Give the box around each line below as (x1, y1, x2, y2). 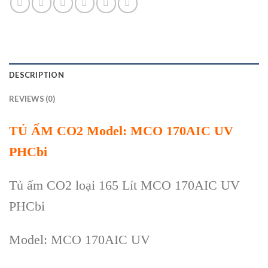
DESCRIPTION (9, 70, 64, 80)
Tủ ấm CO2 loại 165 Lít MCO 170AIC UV (9, 178, 240, 193)
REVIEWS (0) (9, 94, 55, 104)
